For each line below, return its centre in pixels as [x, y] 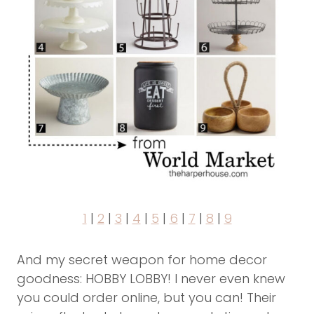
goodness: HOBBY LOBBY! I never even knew [151, 278]
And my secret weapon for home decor [142, 259]
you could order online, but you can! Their [146, 297]
